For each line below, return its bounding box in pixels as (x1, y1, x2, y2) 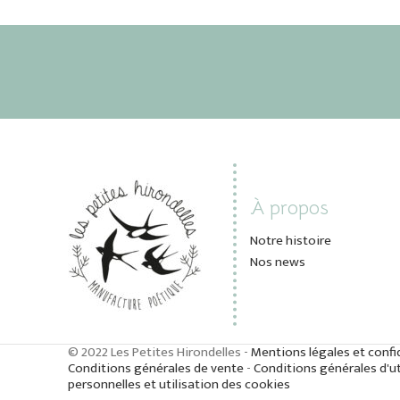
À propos (249, 195, 329, 220)
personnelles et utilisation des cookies (68, 372, 290, 396)
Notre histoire (249, 229, 331, 252)
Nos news (249, 250, 305, 273)
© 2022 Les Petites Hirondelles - (68, 340, 251, 363)
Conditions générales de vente (68, 356, 244, 379)
